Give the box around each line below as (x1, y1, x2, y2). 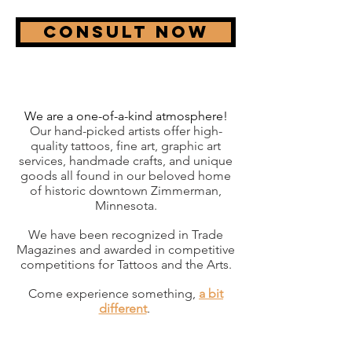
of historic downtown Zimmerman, (30, 183, 222, 198)
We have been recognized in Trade (28, 227, 223, 242)
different (98, 301, 147, 316)
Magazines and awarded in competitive (16, 242, 235, 257)
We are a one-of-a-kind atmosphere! (24, 108, 228, 123)
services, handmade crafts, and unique (19, 153, 233, 168)
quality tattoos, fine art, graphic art (31, 138, 221, 153)
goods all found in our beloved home (20, 168, 231, 183)
